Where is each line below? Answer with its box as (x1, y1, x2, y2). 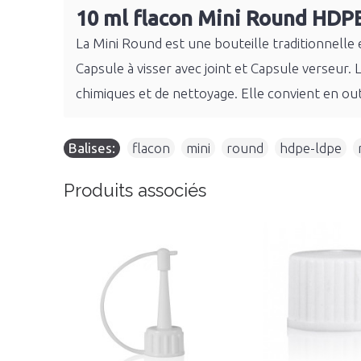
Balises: (68, 140, 115, 156)
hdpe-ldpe (280, 140, 342, 156)
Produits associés (64, 180, 206, 201)
